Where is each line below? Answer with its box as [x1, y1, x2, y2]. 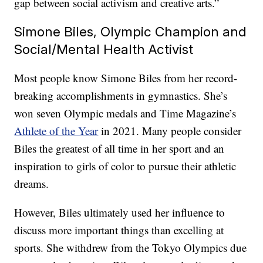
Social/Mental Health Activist [14, 41, 194, 58]
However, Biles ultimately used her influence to [14, 205, 225, 220]
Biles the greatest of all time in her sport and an [14, 141, 225, 156]
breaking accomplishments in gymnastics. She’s [14, 88, 228, 103]
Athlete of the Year [14, 123, 99, 139]
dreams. [14, 176, 49, 191]
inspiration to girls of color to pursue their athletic [14, 159, 237, 174]
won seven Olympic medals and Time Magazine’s [14, 106, 237, 121]
